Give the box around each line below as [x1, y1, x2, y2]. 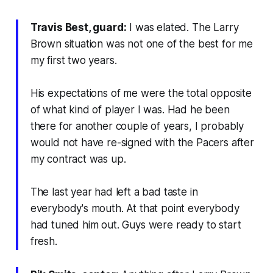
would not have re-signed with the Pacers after [30, 136, 254, 149]
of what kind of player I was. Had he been [30, 103, 230, 116]
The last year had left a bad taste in [30, 185, 198, 198]
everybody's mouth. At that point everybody [30, 202, 239, 214]
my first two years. [30, 54, 117, 66]
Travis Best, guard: [30, 21, 127, 34]
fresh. [30, 235, 57, 247]
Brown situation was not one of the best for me [30, 37, 253, 50]
